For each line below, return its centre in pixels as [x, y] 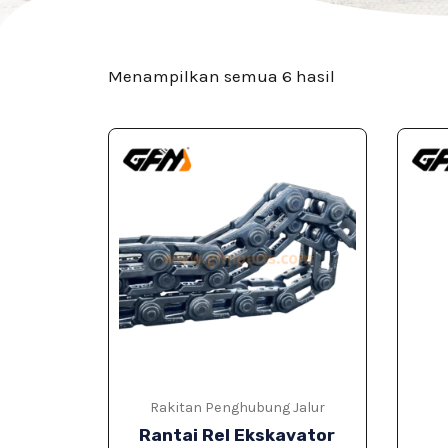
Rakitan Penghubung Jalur [237, 408]
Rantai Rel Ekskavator [237, 435]
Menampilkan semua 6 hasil [221, 76]
